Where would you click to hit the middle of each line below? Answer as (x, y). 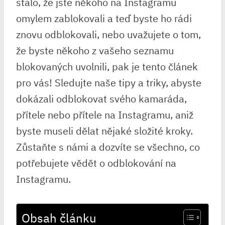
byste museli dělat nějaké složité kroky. (104, 131)
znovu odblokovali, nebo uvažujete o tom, (108, 34)
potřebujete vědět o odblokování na (96, 163)
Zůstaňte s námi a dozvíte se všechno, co (108, 147)
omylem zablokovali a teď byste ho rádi (104, 18)
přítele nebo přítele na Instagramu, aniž (105, 115)
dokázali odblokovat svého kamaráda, (101, 99)
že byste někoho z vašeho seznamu (95, 50)
